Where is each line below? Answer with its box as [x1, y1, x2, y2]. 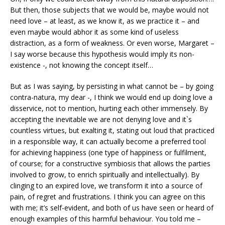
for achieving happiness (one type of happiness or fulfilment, [10, 148, 206, 158]
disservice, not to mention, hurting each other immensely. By [10, 103, 208, 114]
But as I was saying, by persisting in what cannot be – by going [10, 81, 213, 91]
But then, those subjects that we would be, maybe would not [10, 5, 209, 15]
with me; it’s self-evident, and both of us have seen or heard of [10, 203, 213, 213]
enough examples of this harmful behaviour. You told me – [10, 214, 201, 224]
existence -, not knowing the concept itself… [10, 60, 153, 70]
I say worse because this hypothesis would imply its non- [10, 49, 194, 59]
